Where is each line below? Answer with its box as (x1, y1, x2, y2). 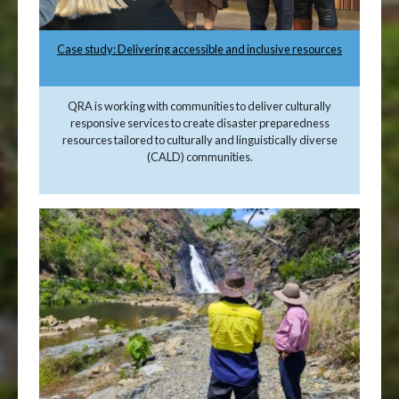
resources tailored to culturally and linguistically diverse (61, 133, 338, 148)
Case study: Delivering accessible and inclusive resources (57, 42, 342, 57)
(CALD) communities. (146, 150, 253, 165)
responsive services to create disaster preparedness (69, 116, 330, 131)
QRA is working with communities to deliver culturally (68, 99, 331, 114)
